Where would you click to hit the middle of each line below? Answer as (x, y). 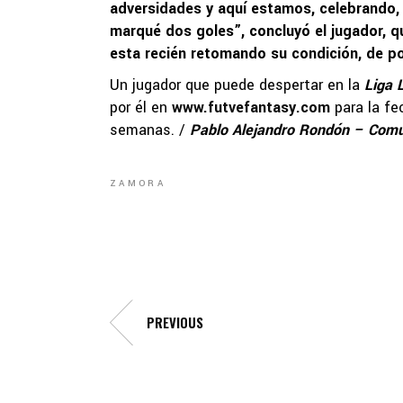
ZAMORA (138, 184)
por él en (141, 107)
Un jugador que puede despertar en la (237, 85)
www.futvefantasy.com (251, 107)
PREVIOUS (175, 322)
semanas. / (150, 130)
